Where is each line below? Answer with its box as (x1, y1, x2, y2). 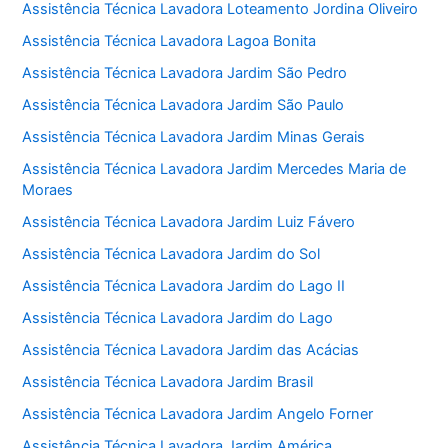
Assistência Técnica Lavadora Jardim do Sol (22, 244, 321, 263)
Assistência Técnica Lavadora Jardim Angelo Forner (22, 404, 374, 423)
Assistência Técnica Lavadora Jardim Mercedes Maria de (22, 160, 407, 179)
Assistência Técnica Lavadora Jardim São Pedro (22, 64, 348, 83)
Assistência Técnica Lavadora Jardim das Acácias (22, 340, 360, 359)
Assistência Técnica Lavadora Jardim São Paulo (22, 96, 345, 115)
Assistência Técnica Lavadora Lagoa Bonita (22, 32, 317, 51)
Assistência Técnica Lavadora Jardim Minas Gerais (22, 128, 366, 147)
